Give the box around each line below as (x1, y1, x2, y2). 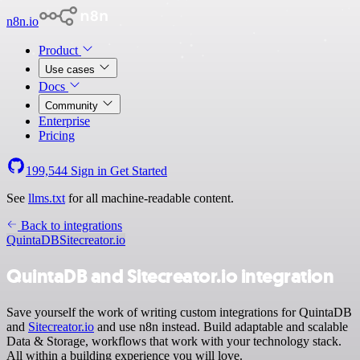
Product (39, 43, 81, 57)
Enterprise (39, 114, 90, 128)
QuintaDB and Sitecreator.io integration (6, 263, 334, 289)
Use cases (45, 63, 98, 76)
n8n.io (6, 14, 39, 28)
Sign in (67, 164, 110, 178)
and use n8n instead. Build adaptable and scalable (94, 319, 348, 333)
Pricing (39, 129, 75, 142)
